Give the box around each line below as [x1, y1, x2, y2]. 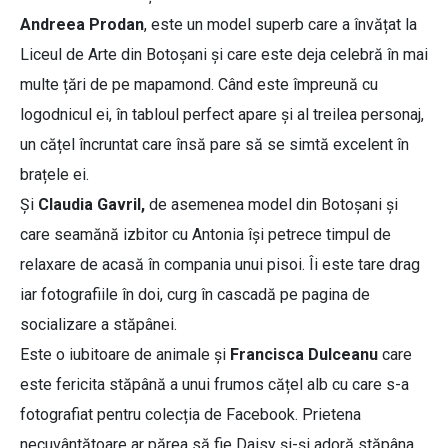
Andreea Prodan [20, 15, 144, 35]
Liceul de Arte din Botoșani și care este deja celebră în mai [20, 45, 428, 65]
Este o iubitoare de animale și [20, 345, 226, 365]
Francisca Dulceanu [226, 345, 378, 365]
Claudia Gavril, [38, 195, 145, 215]
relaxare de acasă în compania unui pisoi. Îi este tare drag [20, 255, 420, 275]
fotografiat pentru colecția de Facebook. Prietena [20, 405, 361, 425]
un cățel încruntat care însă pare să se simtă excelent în [20, 135, 409, 155]
